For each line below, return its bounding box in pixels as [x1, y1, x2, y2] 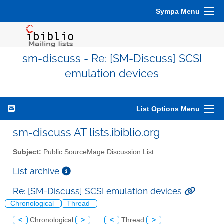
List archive [13, 165, 62, 176]
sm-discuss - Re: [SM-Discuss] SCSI [22, 52, 202, 65]
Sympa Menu [156, 7, 200, 15]
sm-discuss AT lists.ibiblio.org [13, 126, 160, 139]
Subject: [13, 148, 41, 156]
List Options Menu [136, 105, 200, 113]
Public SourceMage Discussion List [41, 148, 154, 156]
